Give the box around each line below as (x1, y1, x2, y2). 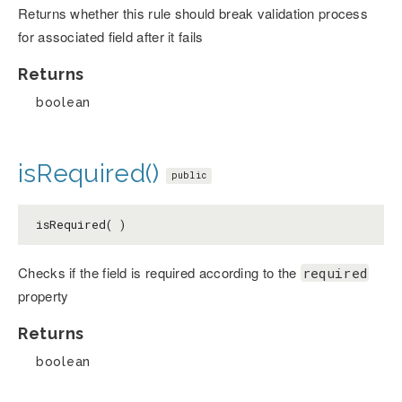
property (18, 286, 69, 306)
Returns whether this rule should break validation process (18, 4, 369, 23)
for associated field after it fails (18, 27, 204, 47)
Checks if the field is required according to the (18, 263, 301, 283)
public (170, 170, 207, 182)
